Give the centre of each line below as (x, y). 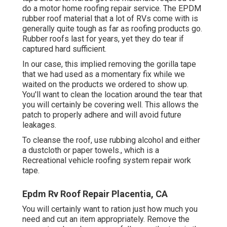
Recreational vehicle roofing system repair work (107, 161)
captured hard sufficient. (64, 49)
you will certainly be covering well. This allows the (110, 105)
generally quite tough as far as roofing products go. (112, 29)
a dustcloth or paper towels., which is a (91, 150)
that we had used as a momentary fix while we (104, 74)
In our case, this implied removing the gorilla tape (109, 64)
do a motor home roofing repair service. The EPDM (112, 9)
